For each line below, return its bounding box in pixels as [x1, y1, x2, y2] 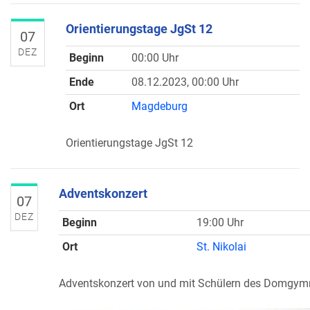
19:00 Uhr [197, 216, 244, 229]
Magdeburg [131, 100, 188, 113]
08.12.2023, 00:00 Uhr [131, 75, 239, 89]
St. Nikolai [197, 240, 246, 253]
